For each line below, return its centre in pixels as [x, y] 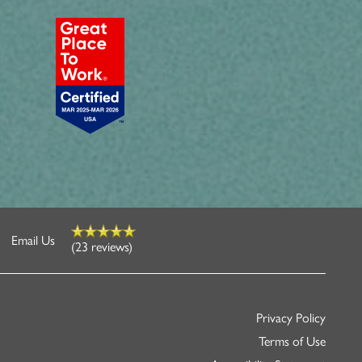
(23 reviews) [101, 247]
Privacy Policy [291, 318]
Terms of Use [292, 341]
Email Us [33, 240]
